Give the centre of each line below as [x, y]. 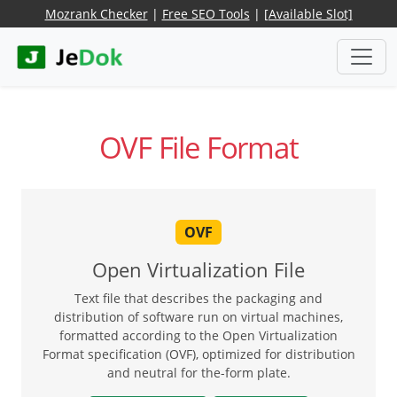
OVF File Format [198, 148]
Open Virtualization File [198, 269]
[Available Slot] [308, 14]
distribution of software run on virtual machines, [198, 316]
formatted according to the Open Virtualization [198, 335]
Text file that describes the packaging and [198, 298]
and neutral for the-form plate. [198, 372]
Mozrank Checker [96, 14]
